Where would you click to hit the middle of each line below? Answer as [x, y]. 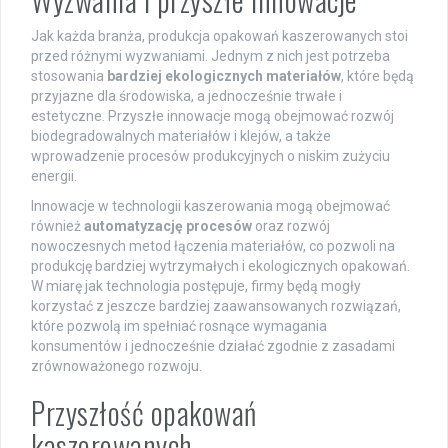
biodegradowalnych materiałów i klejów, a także [181, 135]
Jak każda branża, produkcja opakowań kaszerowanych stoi [219, 35]
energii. [54, 175]
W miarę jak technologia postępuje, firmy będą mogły [196, 285]
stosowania [69, 75]
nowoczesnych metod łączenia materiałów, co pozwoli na [213, 245]
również [57, 225]
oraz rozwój [291, 225]
